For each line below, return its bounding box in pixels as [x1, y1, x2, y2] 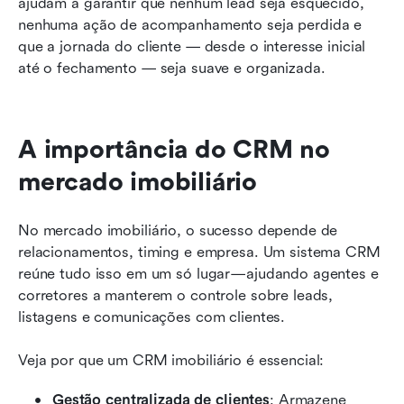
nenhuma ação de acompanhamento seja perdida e [18, 15, 363, 33]
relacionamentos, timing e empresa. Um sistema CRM [18, 243, 381, 261]
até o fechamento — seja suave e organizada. [18, 59, 326, 77]
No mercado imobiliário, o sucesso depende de [18, 221, 338, 239]
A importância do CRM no [18, 134, 331, 164]
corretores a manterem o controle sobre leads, [18, 286, 334, 304]
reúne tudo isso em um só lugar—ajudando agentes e [18, 264, 379, 282]
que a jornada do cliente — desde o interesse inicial [18, 37, 366, 55]
